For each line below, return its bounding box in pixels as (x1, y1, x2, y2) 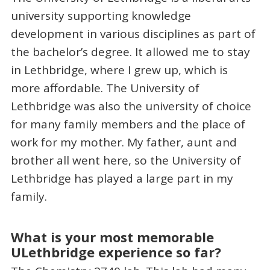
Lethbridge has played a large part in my (10, 171, 233, 187)
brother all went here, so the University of (10, 152, 241, 169)
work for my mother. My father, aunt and (10, 134, 237, 151)
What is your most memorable (10, 227, 214, 246)
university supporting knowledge (10, 8, 191, 24)
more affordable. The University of (10, 80, 199, 96)
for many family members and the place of (10, 116, 245, 133)
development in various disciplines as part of (10, 26, 256, 42)
